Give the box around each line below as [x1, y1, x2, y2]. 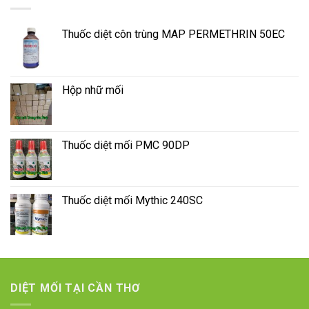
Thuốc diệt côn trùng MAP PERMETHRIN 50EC [62, 27, 285, 41]
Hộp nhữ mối [62, 83, 123, 97]
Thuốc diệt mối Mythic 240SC [62, 193, 203, 207]
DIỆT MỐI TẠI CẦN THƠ [10, 281, 141, 295]
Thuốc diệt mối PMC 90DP [62, 138, 190, 152]
